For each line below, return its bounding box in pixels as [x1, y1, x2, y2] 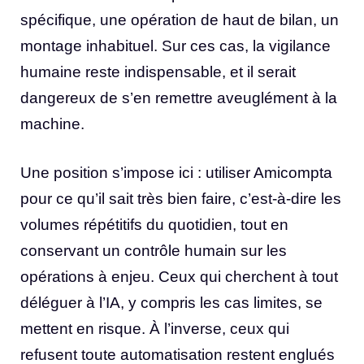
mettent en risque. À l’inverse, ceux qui [20, 320, 289, 338]
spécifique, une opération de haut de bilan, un [20, 11, 339, 28]
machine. [20, 115, 84, 132]
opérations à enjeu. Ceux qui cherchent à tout [20, 268, 338, 286]
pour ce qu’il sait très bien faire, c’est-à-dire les [20, 190, 341, 208]
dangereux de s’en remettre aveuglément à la [20, 89, 337, 106]
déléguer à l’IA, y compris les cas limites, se [20, 294, 323, 312]
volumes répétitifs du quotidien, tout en [20, 216, 288, 234]
